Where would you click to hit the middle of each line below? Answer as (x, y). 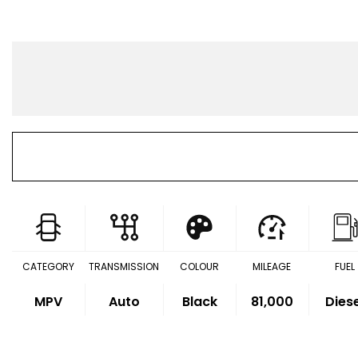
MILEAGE (272, 267)
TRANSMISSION (123, 267)
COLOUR (199, 267)
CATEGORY (48, 267)
